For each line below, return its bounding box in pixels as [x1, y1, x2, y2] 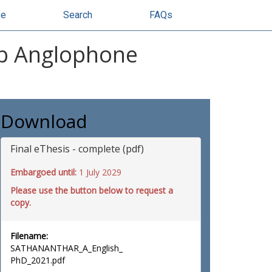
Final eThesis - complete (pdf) [10, 142, 144, 155]
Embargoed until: [10, 166, 79, 178]
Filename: [10, 230, 48, 242]
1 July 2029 [79, 166, 121, 178]
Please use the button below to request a [10, 185, 173, 196]
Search [63, 9, 92, 21]
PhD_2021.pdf [10, 254, 65, 266]
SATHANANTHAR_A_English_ [10, 242, 123, 254]
